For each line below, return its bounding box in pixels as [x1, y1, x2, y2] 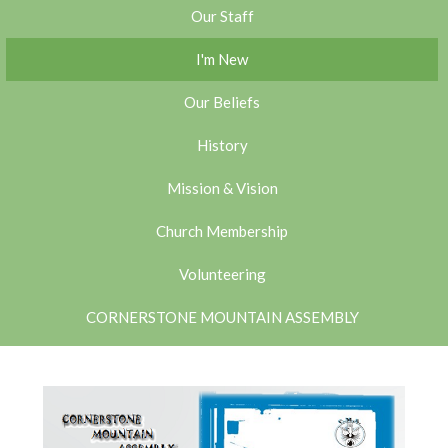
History [196, 136, 248, 155]
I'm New [196, 50, 248, 69]
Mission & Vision [166, 179, 278, 198]
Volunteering [178, 265, 266, 284]
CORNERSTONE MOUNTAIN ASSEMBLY [85, 308, 359, 327]
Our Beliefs [184, 93, 260, 112]
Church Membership [156, 222, 288, 241]
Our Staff [190, 7, 254, 26]
